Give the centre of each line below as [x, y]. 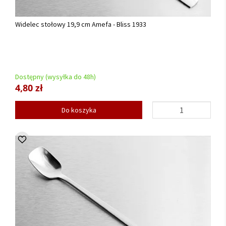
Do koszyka [79, 110]
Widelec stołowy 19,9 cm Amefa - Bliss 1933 [81, 24]
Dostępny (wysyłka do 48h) [55, 76]
